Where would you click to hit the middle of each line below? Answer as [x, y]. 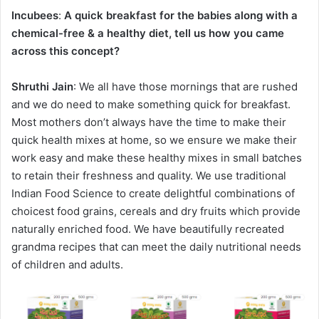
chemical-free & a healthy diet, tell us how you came [148, 33]
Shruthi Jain [42, 87]
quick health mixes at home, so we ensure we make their [154, 140]
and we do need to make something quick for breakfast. [151, 105]
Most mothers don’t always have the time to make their [149, 122]
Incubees [35, 16]
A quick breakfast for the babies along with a [181, 16]
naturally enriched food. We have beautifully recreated [148, 229]
